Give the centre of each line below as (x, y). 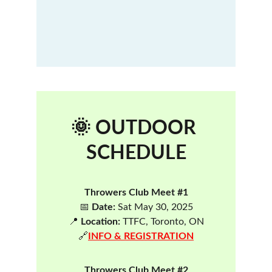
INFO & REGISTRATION (141, 236)
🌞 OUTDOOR (136, 128)
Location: (100, 222)
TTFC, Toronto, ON (162, 222)
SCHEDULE (136, 153)
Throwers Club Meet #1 (136, 192)
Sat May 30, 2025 (154, 207)
